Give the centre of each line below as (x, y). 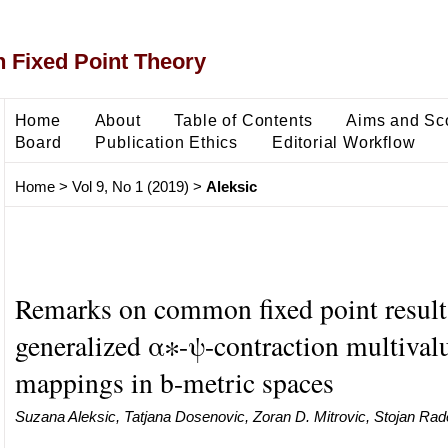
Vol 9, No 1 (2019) (130, 187)
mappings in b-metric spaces (174, 382)
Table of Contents (243, 119)
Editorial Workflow (343, 141)
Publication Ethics (167, 141)
